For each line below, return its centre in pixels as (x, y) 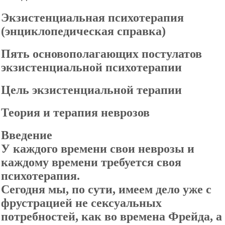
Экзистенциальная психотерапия (92, 18)
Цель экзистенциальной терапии (91, 90)
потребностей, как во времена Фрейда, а (111, 216)
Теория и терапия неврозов (75, 113)
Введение (27, 135)
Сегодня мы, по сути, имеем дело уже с (106, 189)
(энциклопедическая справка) (83, 31)
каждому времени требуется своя (91, 162)
